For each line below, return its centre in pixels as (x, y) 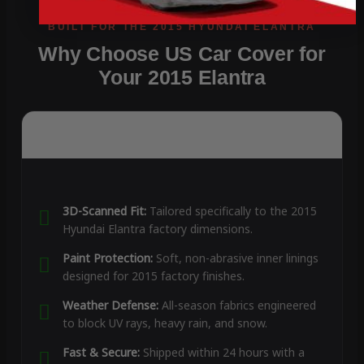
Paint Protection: (107, 258)
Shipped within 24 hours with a (222, 353)
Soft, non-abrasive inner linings (235, 258)
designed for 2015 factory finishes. (153, 276)
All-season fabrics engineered (237, 305)
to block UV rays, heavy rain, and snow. (165, 323)
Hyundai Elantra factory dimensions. (157, 229)
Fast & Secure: (101, 353)
